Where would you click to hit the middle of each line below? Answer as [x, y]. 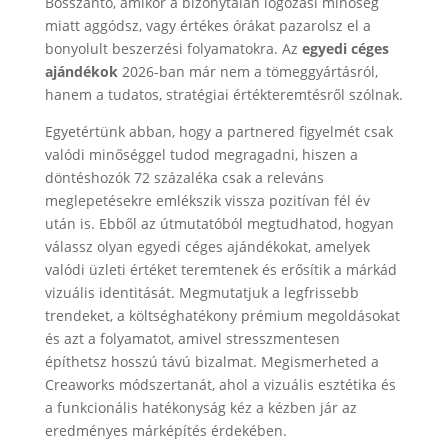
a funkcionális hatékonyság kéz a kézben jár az [200, 407]
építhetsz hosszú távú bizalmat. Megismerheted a [211, 361]
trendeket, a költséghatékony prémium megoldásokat [222, 315]
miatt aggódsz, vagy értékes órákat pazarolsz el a [207, 25]
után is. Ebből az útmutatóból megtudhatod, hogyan [219, 223]
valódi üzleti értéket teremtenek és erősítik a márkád [220, 269]
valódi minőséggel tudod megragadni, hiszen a [201, 154]
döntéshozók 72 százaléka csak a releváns [184, 177]
